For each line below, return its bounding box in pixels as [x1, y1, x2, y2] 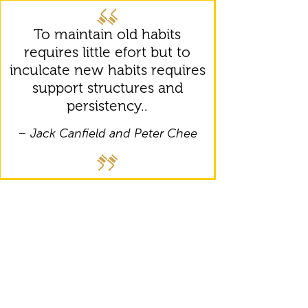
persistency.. [67, 97, 148, 115]
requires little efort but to [24, 43, 190, 61]
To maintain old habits [34, 25, 181, 43]
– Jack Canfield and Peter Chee [17, 126, 197, 142]
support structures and [32, 79, 183, 97]
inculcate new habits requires [9, 61, 206, 79]
